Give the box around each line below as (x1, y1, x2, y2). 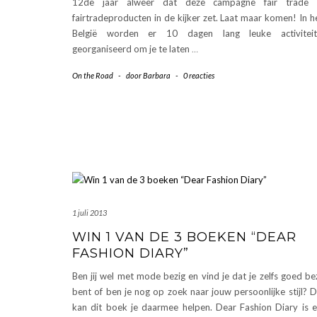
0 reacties (183, 70, 214, 80)
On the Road (72, 70, 113, 80)
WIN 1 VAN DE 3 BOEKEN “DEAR (72, 229, 296, 245)
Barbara (143, 70, 171, 80)
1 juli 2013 (72, 207, 107, 217)
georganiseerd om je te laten (72, 42, 192, 54)
